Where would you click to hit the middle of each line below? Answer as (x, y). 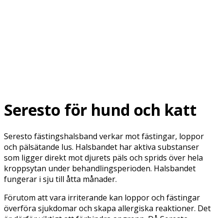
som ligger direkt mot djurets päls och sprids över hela (103, 157)
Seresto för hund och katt (100, 110)
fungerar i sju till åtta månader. (60, 179)
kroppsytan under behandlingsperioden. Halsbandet (100, 168)
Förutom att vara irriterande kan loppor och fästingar (102, 197)
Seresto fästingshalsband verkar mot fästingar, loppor (104, 136)
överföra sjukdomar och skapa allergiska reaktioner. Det (107, 208)
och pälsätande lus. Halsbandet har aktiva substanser (101, 147)
